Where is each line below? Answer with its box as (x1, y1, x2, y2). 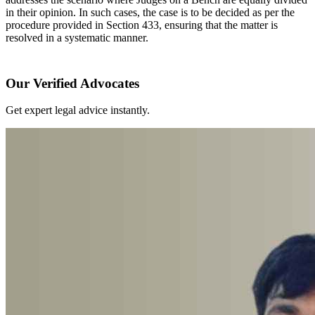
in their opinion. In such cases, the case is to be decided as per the (6, 6, 295, 18)
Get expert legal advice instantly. (6, 104, 150, 117)
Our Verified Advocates (6, 75, 139, 91)
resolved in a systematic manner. (6, 31, 148, 44)
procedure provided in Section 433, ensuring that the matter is (6, 18, 278, 31)
